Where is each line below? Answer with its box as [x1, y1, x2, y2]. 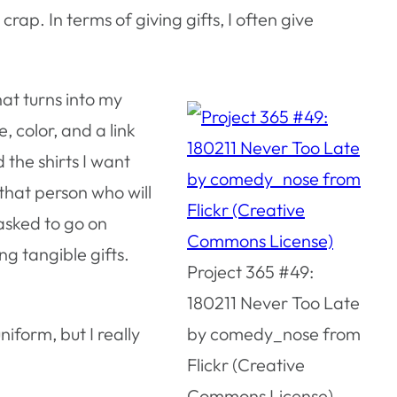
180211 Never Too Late [187, 291, 360, 314]
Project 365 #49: [187, 260, 314, 283]
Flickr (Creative [187, 353, 305, 376]
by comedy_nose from [187, 322, 361, 345]
